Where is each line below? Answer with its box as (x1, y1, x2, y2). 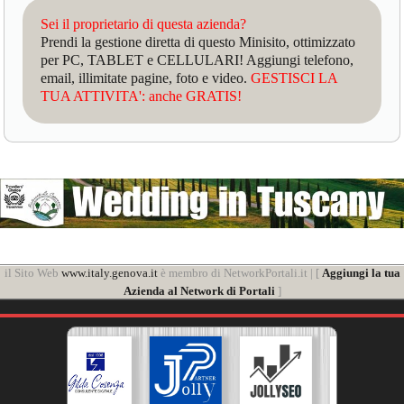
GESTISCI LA (251, 69, 338, 86)
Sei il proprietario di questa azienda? (41, 15, 247, 32)
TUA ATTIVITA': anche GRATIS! (41, 87, 243, 104)
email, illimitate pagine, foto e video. (41, 69, 252, 86)
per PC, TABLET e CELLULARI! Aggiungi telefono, (41, 51, 354, 68)
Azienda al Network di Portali (123, 284, 275, 298)
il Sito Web (4, 266, 61, 280)
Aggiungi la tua (321, 266, 400, 280)
